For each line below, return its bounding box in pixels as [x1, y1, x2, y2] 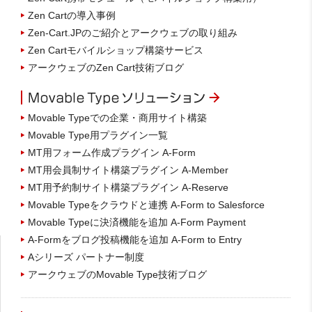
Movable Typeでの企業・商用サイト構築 [28, 112, 207, 124]
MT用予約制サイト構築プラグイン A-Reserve [28, 182, 228, 194]
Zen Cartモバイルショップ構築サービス [28, 44, 203, 56]
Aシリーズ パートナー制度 [28, 251, 144, 263]
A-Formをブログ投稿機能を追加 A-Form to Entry [28, 234, 242, 246]
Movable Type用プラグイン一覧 [28, 130, 168, 141]
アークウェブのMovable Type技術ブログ [28, 269, 207, 281]
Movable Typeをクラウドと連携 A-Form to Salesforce [28, 199, 265, 211]
